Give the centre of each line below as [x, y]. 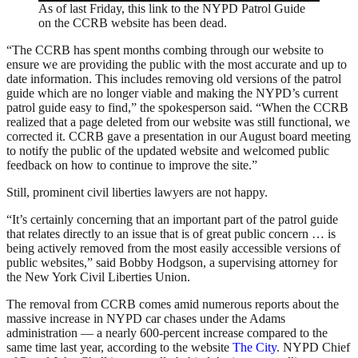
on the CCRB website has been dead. [133, 23]
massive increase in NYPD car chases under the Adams [146, 319]
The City [255, 348]
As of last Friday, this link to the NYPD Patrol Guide [172, 9]
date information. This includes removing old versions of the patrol [174, 79]
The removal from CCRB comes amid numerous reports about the [173, 304]
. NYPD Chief [313, 348]
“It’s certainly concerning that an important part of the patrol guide [172, 220]
